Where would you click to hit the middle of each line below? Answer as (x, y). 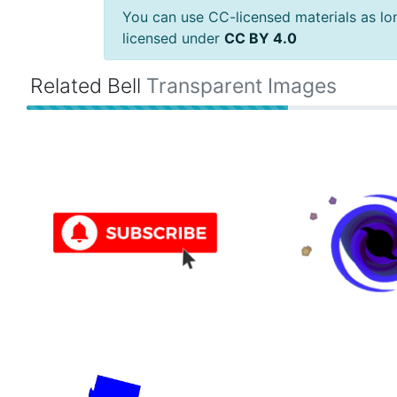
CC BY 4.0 (261, 38)
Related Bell (88, 86)
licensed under (173, 38)
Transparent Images (241, 86)
